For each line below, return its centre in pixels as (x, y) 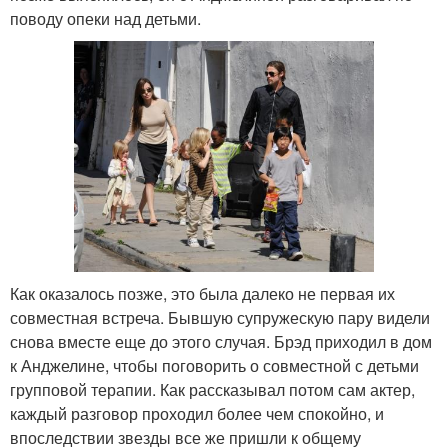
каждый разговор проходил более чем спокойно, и (197, 414)
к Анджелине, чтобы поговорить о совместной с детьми (214, 366)
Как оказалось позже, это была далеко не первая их (202, 294)
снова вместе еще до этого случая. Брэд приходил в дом (221, 342)
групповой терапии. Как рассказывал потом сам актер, (212, 390)
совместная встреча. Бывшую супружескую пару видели (220, 318)
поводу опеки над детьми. (105, 18)
